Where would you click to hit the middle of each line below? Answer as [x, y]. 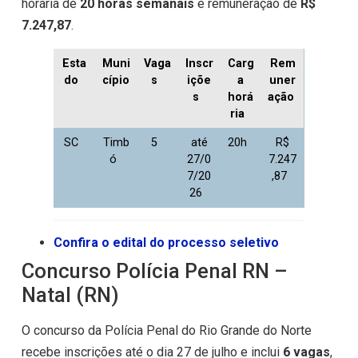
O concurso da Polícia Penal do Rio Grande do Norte [166, 331]
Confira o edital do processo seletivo [166, 243]
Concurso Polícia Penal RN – [154, 271]
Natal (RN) [70, 295]
